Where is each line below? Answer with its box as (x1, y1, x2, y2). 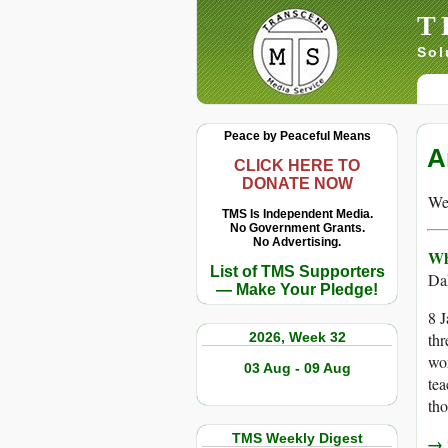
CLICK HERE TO (234, 157, 360, 174)
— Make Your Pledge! (216, 281, 378, 298)
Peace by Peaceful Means (223, 129, 371, 143)
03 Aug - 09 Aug (243, 360, 351, 376)
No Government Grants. (229, 221, 365, 235)
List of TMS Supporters (209, 263, 385, 280)
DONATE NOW (241, 175, 353, 192)
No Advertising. (253, 235, 341, 249)
